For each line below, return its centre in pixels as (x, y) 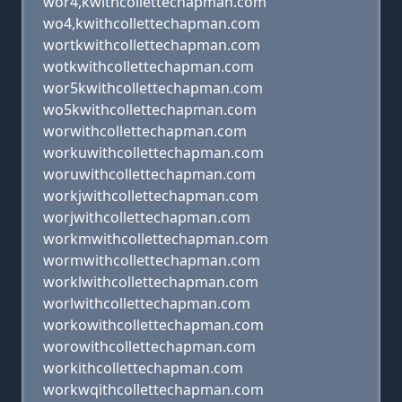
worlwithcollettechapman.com (147, 303)
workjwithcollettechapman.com (151, 196)
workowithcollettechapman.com (153, 325)
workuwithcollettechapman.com (153, 153)
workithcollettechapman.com (143, 368)
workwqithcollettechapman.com (153, 389)
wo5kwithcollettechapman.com (150, 109)
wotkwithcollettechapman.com (149, 66)
